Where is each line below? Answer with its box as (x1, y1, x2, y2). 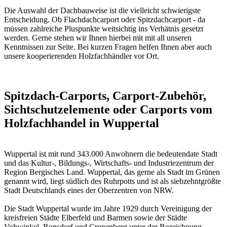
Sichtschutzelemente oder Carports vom (4, 103, 212, 117)
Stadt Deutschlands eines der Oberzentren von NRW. (4, 186, 174, 195)
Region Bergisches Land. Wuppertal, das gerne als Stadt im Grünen (4, 168, 220, 177)
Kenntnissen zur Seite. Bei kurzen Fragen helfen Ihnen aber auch (4, 43, 212, 52)
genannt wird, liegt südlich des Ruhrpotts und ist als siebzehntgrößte (4, 177, 221, 186)
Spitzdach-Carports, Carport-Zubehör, (4, 89, 206, 103)
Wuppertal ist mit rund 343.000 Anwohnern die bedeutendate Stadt (4, 149, 217, 159)
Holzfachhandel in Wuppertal (4, 117, 159, 130)
